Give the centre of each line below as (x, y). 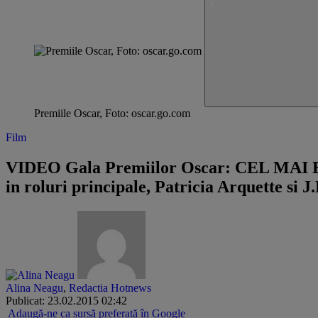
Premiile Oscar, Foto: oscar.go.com (112, 113)
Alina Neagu (34, 287)
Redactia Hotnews (110, 287)
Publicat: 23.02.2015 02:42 (66, 300)
